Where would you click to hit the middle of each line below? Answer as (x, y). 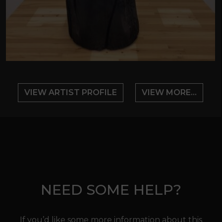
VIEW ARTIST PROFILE (70, 93)
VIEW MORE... (169, 93)
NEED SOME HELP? (111, 190)
